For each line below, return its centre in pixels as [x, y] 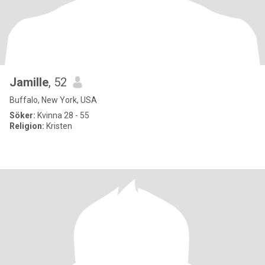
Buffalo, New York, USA [53, 100]
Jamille [29, 82]
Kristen [58, 126]
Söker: [22, 115]
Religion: [27, 126]
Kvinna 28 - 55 [62, 115]
